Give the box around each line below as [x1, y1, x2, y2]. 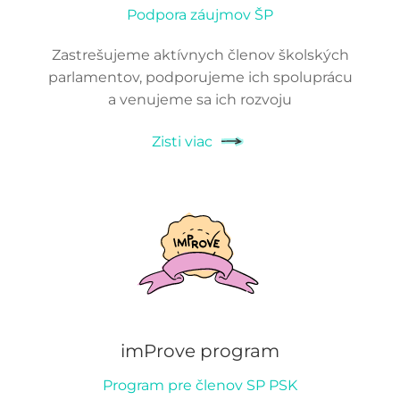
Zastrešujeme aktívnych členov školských [51, 46, 349, 64]
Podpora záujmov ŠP [127, 6, 273, 24]
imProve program [121, 340, 279, 362]
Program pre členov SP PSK [103, 377, 297, 395]
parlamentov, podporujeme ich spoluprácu [47, 69, 353, 87]
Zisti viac [152, 132, 212, 150]
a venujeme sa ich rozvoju [108, 91, 292, 109]
